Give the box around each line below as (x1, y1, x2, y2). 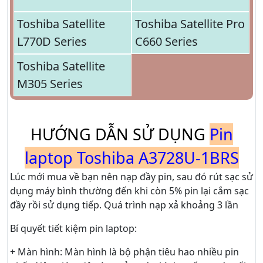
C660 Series (134, 33, 198, 50)
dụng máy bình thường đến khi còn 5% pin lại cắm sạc (10, 184, 249, 198)
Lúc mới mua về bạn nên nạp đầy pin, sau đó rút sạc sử (10, 170, 253, 184)
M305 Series (17, 76, 83, 92)
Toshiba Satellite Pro (134, 16, 245, 32)
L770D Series (17, 33, 87, 50)
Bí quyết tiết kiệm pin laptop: (10, 222, 137, 235)
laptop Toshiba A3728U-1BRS (24, 147, 239, 169)
